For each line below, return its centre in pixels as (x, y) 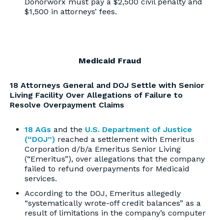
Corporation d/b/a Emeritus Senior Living (103, 149)
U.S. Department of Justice (138, 129)
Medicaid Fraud (110, 61)
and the (68, 129)
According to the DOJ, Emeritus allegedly (103, 193)
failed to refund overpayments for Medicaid (107, 169)
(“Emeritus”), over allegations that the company (115, 159)
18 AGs (38, 129)
